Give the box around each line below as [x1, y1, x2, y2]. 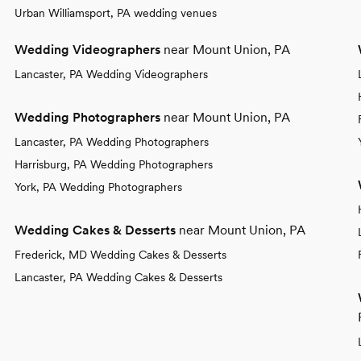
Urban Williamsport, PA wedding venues [15, 6, 217, 19]
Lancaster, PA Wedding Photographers [15, 135, 209, 148]
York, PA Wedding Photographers [15, 180, 182, 193]
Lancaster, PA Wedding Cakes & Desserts [15, 270, 222, 284]
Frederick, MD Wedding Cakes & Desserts [15, 247, 226, 261]
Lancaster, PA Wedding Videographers [15, 67, 208, 81]
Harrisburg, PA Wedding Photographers [15, 157, 213, 171]
